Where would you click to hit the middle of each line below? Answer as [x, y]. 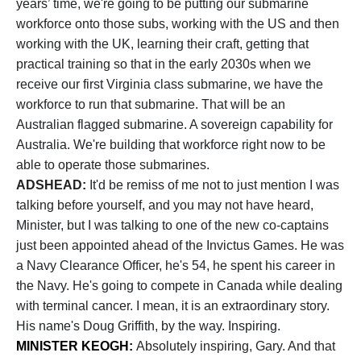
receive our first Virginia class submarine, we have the [170, 84]
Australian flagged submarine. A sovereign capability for [174, 124]
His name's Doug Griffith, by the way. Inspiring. [148, 326]
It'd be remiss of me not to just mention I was [214, 185]
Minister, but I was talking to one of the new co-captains [172, 225]
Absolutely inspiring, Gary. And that [236, 346]
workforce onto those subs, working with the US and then [178, 24]
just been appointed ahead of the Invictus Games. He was [180, 245]
